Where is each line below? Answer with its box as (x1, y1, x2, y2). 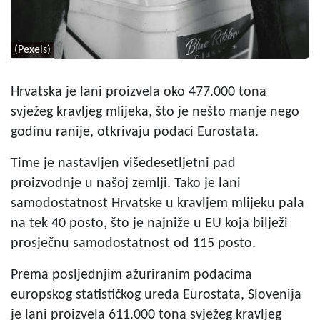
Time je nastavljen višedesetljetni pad (11, 156, 236, 171)
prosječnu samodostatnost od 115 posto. (11, 236, 256, 251)
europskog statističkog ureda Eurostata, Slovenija (11, 287, 301, 302)
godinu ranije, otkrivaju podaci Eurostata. (11, 124, 259, 139)
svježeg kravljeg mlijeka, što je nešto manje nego (11, 104, 299, 119)
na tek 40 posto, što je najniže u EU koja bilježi (11, 216, 288, 231)
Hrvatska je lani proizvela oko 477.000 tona (11, 84, 266, 99)
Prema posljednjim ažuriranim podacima (11, 267, 252, 282)
